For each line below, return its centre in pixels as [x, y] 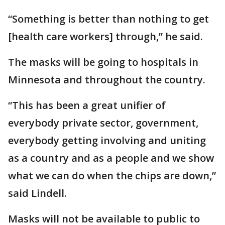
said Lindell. [37, 193]
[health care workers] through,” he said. [105, 37]
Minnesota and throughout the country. [107, 80]
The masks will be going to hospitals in [103, 62]
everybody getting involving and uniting [107, 141]
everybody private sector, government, [103, 123]
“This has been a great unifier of [87, 105]
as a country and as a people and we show [111, 158]
